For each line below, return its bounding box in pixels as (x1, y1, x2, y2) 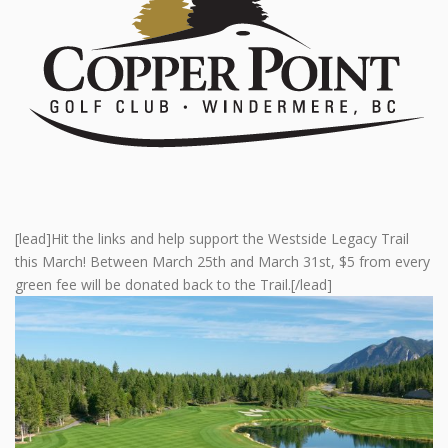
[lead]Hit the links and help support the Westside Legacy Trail (15, 228, 409, 248)
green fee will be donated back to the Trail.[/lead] (15, 274, 332, 294)
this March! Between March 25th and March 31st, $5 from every (15, 251, 430, 271)
